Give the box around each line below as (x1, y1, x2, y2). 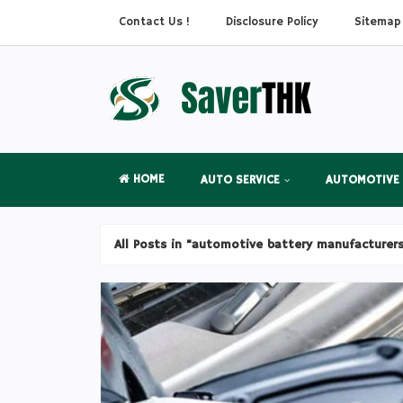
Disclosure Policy (226, 14, 318, 30)
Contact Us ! (119, 14, 190, 30)
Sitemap (354, 14, 401, 30)
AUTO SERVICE (201, 173, 280, 188)
